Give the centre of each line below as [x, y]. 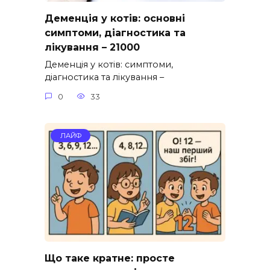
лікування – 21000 [92, 47]
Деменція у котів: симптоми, [109, 65]
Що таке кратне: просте [110, 258]
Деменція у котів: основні [115, 18]
